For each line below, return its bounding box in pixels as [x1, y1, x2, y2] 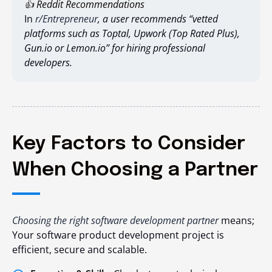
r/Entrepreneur [35, 12, 98, 26]
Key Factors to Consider [12, 134, 245, 155]
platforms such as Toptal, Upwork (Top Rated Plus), [24, 27, 240, 41]
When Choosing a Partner [12, 160, 258, 181]
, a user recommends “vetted [98, 12, 218, 26]
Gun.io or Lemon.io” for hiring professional [24, 41, 205, 55]
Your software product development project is [12, 228, 224, 242]
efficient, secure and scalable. [12, 243, 147, 257]
